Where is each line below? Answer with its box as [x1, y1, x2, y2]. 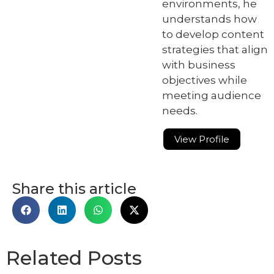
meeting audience [162, 89, 261, 102]
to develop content [162, 28, 264, 40]
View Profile [174, 133, 229, 145]
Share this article [12, 179, 136, 198]
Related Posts [6, 245, 142, 270]
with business [162, 58, 235, 71]
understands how [162, 12, 257, 25]
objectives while [162, 73, 247, 86]
